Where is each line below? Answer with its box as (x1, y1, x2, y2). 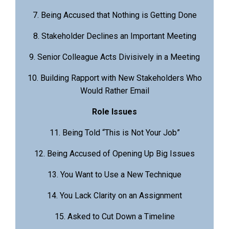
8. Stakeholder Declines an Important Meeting (33, 31, 196, 41)
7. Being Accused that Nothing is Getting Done (32, 10, 197, 20)
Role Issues (92, 107, 137, 117)
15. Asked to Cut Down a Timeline (54, 212, 175, 222)
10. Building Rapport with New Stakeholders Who (27, 73, 202, 83)
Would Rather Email (80, 86, 149, 96)
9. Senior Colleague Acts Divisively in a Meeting (29, 52, 200, 62)
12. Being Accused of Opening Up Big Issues (34, 149, 195, 159)
